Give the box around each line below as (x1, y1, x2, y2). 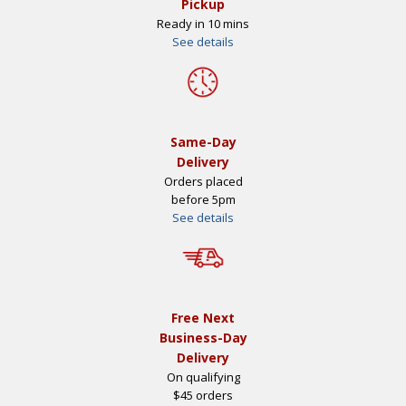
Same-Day (169, 132, 237, 150)
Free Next (171, 308, 235, 326)
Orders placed (163, 172, 243, 189)
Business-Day (159, 328, 247, 346)
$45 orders (173, 386, 233, 403)
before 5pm (170, 190, 236, 208)
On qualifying (166, 368, 240, 385)
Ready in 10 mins (157, 14, 249, 32)
